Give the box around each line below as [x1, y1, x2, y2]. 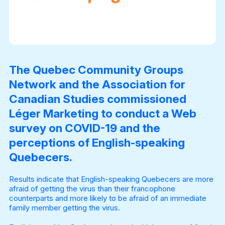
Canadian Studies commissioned [9, 92, 186, 106]
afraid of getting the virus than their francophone [9, 184, 175, 194]
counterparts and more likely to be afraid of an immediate [9, 193, 206, 203]
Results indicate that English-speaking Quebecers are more [9, 174, 213, 184]
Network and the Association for [9, 77, 185, 91]
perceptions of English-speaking [9, 136, 185, 150]
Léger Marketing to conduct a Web [9, 106, 196, 121]
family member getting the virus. [9, 203, 120, 213]
